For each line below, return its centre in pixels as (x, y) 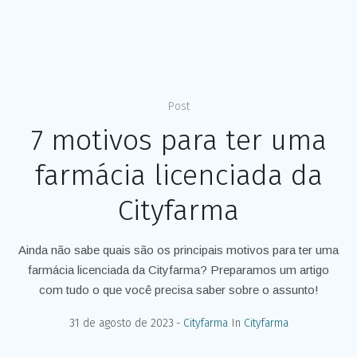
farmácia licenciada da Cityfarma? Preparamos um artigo (178, 269)
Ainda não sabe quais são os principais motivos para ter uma (178, 249)
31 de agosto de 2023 (121, 323)
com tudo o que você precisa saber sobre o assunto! (178, 289)
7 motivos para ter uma (178, 140)
